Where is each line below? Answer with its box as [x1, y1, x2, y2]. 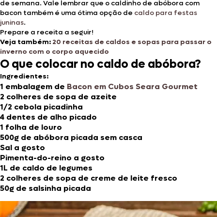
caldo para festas [134, 8, 197, 17]
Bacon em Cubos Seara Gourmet [67, 81, 198, 92]
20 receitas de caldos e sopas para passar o [52, 37, 212, 46]
